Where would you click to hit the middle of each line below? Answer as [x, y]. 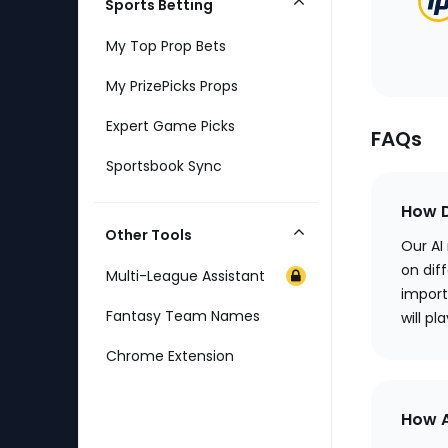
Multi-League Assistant [185, 276]
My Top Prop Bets [166, 46]
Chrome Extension [170, 356]
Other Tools [148, 235]
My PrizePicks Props [172, 86]
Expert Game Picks [170, 126]
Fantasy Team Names [183, 316]
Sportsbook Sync [164, 166]
